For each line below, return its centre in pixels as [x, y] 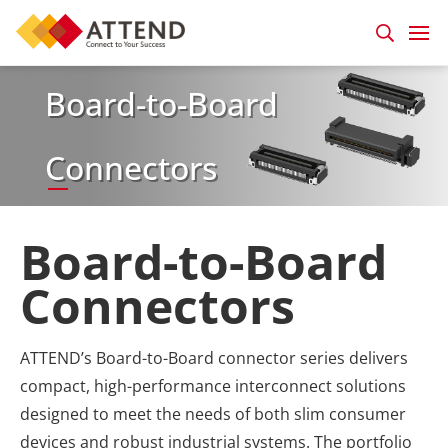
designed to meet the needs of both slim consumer [213, 414]
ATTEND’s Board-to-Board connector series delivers [214, 358]
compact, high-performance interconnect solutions [213, 386]
